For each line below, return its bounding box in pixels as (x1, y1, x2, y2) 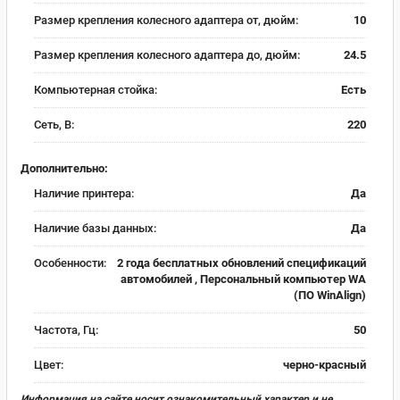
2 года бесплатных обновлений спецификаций (117, 255, 366, 270)
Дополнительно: (21, 161, 108, 175)
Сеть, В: (34, 118, 74, 131)
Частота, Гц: (34, 322, 98, 337)
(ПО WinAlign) (294, 287, 366, 302)
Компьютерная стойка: (34, 83, 157, 96)
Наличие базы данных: (34, 221, 156, 235)
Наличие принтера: (34, 186, 134, 200)
